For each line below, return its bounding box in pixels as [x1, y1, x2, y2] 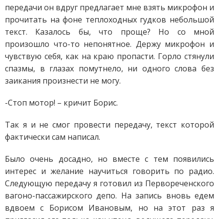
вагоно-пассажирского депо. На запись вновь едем [5, 190, 214, 201]
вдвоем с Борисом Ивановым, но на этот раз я [5, 202, 214, 213]
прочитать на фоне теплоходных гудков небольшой [5, 14, 214, 25]
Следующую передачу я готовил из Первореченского [5, 177, 214, 189]
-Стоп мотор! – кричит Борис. [5, 97, 118, 108]
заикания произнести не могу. [5, 75, 121, 86]
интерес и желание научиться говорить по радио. [5, 165, 214, 176]
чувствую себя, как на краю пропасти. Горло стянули [5, 50, 214, 62]
